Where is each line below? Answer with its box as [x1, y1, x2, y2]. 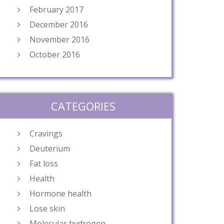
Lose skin [29, 203, 65, 214]
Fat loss [29, 158, 58, 169]
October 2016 [29, 49, 80, 60]
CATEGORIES [50, 98, 115, 113]
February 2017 [29, 4, 83, 15]
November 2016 [29, 34, 89, 45]
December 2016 [29, 19, 88, 30]
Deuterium [29, 143, 70, 154]
